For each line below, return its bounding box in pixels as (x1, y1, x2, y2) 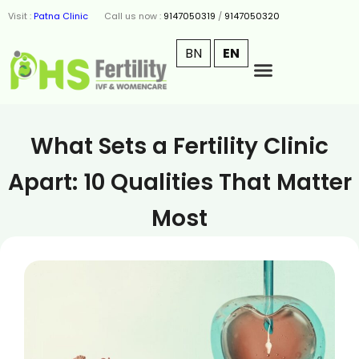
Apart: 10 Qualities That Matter (7, 167, 352, 198)
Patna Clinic (34, 10, 88, 22)
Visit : (8, 10, 34, 22)
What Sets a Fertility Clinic (30, 131, 329, 162)
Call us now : (104, 10, 163, 22)
